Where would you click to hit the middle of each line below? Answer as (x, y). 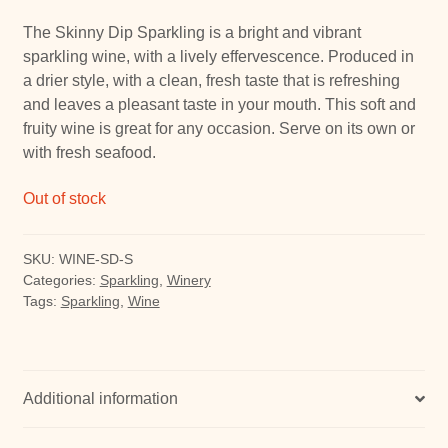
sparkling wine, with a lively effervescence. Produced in (218, 56)
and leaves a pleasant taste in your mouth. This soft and (219, 104)
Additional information (100, 398)
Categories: (61, 279)
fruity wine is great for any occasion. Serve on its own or (218, 128)
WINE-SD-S (95, 258)
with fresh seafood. (89, 152)
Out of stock (64, 199)
